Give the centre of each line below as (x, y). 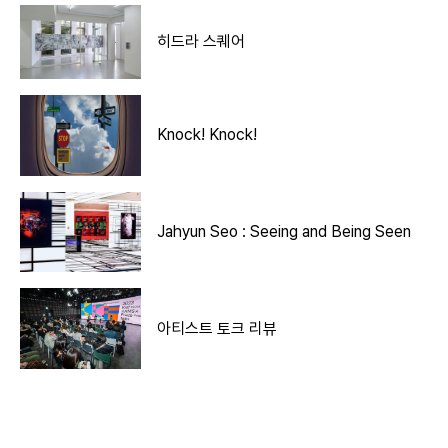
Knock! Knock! (207, 135)
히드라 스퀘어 (201, 41)
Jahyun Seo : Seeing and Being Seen (284, 231)
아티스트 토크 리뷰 (217, 328)
